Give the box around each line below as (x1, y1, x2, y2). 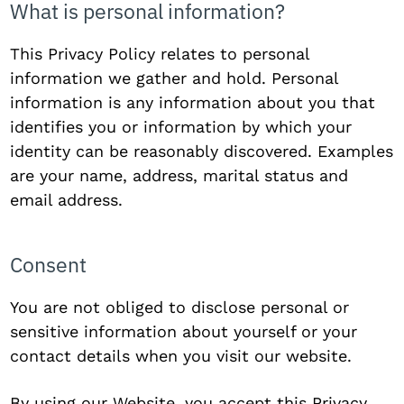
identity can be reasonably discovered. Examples (10, 142, 394, 161)
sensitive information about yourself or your (10, 322, 358, 341)
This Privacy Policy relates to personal (10, 44, 310, 63)
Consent (10, 251, 87, 278)
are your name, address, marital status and (10, 166, 349, 185)
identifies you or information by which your (10, 117, 353, 136)
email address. (10, 190, 124, 209)
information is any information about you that (10, 93, 376, 112)
